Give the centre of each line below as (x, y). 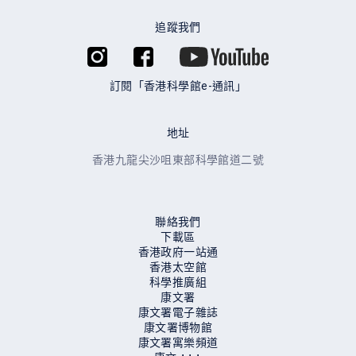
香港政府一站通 (178, 252)
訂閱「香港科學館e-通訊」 (178, 86)
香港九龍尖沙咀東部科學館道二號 (178, 160)
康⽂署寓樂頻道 (178, 342)
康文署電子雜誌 (178, 312)
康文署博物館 (178, 327)
